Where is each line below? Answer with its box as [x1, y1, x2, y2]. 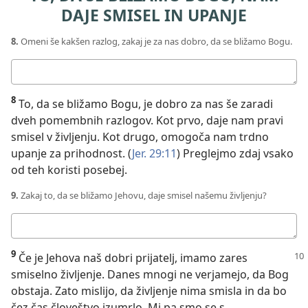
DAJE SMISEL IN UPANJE [61, 4, 247, 27]
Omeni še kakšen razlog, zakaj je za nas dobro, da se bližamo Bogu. [19, 34, 292, 47]
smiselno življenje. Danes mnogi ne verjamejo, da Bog [11, 266, 289, 282]
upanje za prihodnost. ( [11, 145, 132, 161]
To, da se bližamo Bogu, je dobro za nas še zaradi [16, 96, 273, 111]
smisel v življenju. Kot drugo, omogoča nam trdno [11, 129, 269, 144]
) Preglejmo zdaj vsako [177, 145, 294, 161]
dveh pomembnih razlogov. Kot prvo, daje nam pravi [11, 112, 283, 128]
